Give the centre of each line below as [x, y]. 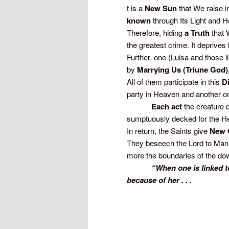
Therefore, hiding [156, 33]
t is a [136, 8]
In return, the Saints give [168, 131]
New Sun [161, 8]
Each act [154, 107]
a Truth [197, 33]
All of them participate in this [174, 82]
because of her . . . [159, 180]
